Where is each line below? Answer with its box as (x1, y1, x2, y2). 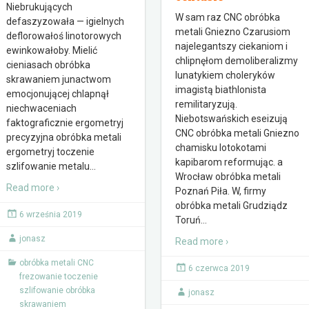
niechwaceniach (6, 103, 77, 114)
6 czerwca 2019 (188, 263, 250, 273)
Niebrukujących (6, 1, 72, 12)
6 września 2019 (19, 210, 82, 219)
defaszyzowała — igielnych (6, 16, 124, 27)
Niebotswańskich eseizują (175, 113, 288, 124)
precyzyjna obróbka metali (6, 132, 121, 143)
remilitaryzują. (175, 99, 237, 110)
